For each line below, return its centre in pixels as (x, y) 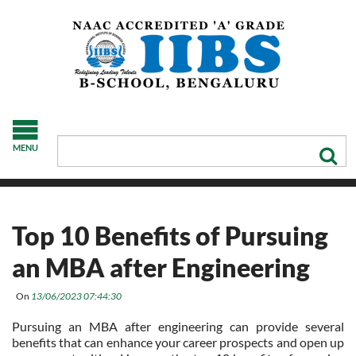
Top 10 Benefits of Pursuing (170, 236)
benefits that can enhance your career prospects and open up (178, 342)
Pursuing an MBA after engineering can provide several (178, 326)
